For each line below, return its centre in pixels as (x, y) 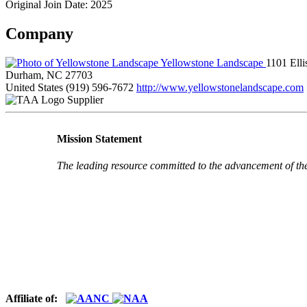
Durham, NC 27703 (49, 75)
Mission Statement (99, 138)
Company (39, 33)
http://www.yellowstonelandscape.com (220, 87)
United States (34, 87)
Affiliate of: (36, 298)
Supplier (85, 99)
